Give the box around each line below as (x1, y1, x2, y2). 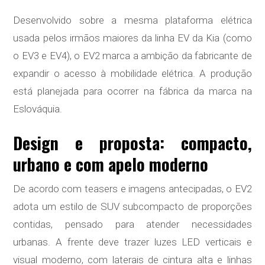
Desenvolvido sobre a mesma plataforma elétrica (13, 14, 252, 27)
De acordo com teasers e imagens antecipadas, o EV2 (13, 183, 252, 195)
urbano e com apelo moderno (13, 152, 209, 177)
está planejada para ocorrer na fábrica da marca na (13, 85, 252, 98)
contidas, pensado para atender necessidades (13, 218, 252, 231)
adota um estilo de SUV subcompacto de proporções (13, 201, 252, 213)
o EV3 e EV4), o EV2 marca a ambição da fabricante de (13, 50, 252, 62)
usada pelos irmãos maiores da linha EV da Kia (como (13, 32, 252, 44)
